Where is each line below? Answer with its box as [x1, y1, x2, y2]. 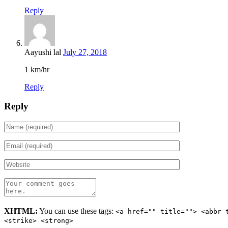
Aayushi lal [24, 47, 61, 56]
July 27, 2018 [63, 47, 107, 56]
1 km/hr [24, 65, 49, 74]
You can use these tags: [38, 207, 116, 216]
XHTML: [4, 207, 38, 216]
